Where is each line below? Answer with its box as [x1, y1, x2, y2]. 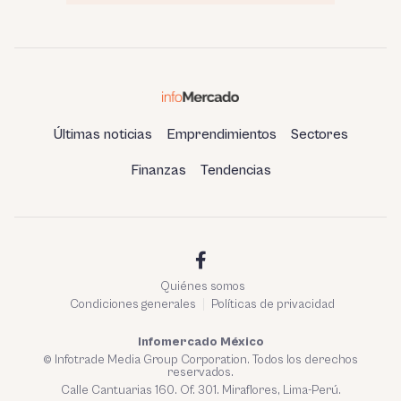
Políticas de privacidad [211, 297, 335, 311]
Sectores [290, 126, 348, 142]
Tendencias [200, 162, 271, 178]
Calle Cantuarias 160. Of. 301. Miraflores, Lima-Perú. [60, 383, 341, 397]
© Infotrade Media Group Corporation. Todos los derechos [43, 353, 358, 367]
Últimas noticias [53, 126, 152, 142]
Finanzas [130, 162, 186, 178]
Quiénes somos [159, 279, 245, 294]
